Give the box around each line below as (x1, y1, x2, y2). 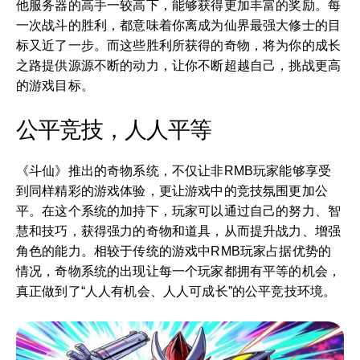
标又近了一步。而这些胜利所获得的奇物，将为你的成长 (16, 39, 342, 52)
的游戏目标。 (16, 79, 94, 92)
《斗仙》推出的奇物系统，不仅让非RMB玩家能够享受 (16, 164, 331, 178)
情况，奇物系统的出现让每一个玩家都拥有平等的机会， (16, 264, 342, 278)
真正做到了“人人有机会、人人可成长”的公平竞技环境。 (16, 284, 337, 298)
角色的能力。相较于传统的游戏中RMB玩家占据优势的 (16, 244, 332, 258)
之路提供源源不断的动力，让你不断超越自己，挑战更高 (16, 59, 342, 72)
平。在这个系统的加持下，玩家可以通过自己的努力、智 (16, 204, 342, 218)
